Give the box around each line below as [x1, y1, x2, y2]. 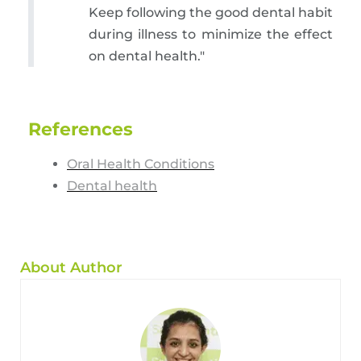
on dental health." [89, 48, 205, 64]
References [28, 118, 133, 141]
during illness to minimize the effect [89, 27, 333, 43]
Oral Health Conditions [67, 156, 214, 172]
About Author [20, 259, 122, 277]
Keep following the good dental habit [89, 5, 333, 21]
